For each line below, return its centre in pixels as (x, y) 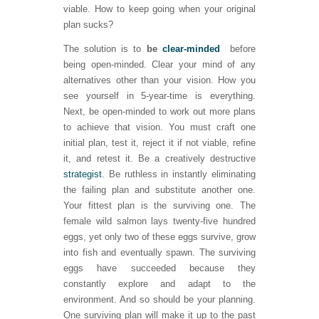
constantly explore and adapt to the (159, 284)
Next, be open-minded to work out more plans (159, 112)
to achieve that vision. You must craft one (159, 127)
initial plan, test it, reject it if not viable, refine (159, 143)
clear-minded (193, 49)
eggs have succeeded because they (159, 268)
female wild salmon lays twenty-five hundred (159, 221)
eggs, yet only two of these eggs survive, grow (159, 237)
